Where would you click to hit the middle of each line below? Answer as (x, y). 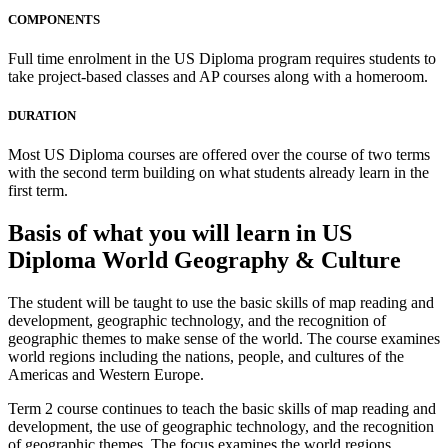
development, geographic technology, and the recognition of (197, 321)
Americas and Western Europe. (106, 375)
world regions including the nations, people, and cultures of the (206, 357)
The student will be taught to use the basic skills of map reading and (221, 303)
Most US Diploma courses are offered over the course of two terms (219, 155)
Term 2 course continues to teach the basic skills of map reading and (222, 409)
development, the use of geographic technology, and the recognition (221, 427)
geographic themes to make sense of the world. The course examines (224, 339)
